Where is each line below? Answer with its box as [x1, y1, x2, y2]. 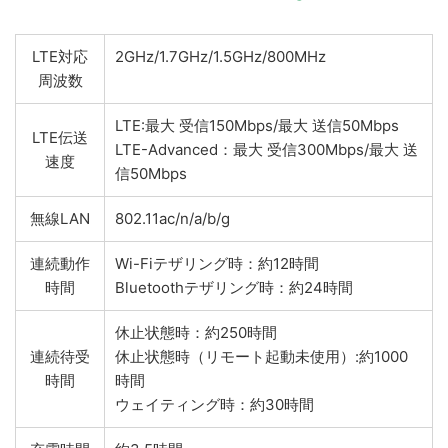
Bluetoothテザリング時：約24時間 [115, 278, 353, 298]
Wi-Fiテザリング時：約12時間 [115, 254, 319, 274]
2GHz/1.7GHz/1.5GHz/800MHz [115, 47, 326, 67]
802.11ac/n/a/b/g [115, 209, 230, 229]
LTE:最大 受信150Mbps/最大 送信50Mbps [115, 116, 399, 136]
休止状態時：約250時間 [115, 323, 277, 343]
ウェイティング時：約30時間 [115, 395, 314, 415]
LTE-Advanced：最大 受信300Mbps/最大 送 [115, 140, 418, 160]
